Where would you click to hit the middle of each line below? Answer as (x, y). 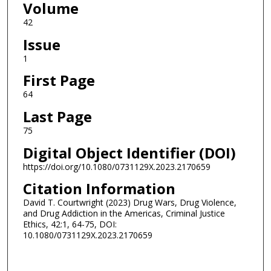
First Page (59, 80)
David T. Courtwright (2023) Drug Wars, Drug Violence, (129, 203)
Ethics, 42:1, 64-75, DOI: (70, 224)
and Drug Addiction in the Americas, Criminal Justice (124, 214)
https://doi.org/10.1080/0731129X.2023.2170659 (116, 166)
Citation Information (99, 189)
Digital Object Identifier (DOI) (129, 152)
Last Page (57, 117)
